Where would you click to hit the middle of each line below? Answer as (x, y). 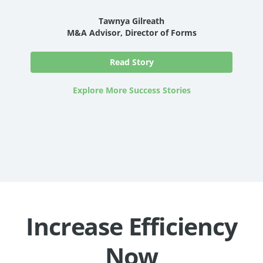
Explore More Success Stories (131, 90)
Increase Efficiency (131, 226)
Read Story (131, 62)
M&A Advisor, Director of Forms (131, 32)
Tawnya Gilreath (131, 21)
